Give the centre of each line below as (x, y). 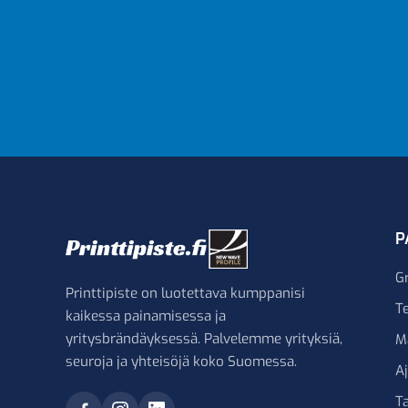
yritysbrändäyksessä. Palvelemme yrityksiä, (204, 338)
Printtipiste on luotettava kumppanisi (185, 293)
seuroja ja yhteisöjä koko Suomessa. (181, 361)
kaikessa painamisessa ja (146, 316)
